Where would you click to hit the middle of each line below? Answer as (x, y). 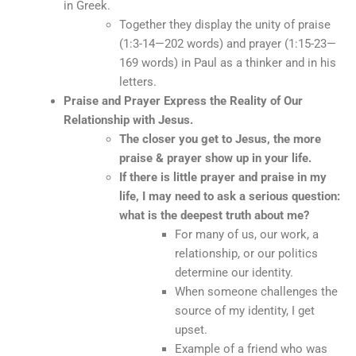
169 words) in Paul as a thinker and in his (228, 62)
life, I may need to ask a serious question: (230, 196)
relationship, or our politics (246, 253)
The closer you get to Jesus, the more (220, 139)
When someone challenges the (256, 291)
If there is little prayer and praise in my (223, 177)
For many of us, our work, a (247, 234)
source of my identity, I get (245, 310)
